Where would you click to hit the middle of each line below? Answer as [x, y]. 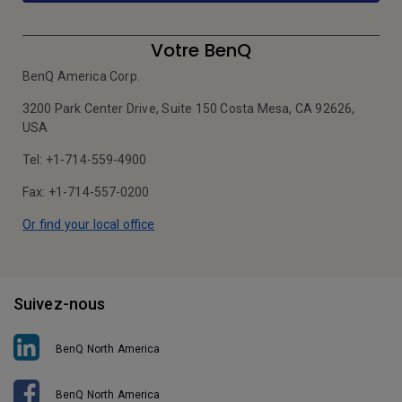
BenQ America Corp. [81, 76]
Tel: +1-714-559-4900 [85, 160]
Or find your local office [89, 224]
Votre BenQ [201, 50]
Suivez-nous [60, 304]
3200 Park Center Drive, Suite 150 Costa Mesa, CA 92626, [189, 109]
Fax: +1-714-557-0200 [86, 192]
